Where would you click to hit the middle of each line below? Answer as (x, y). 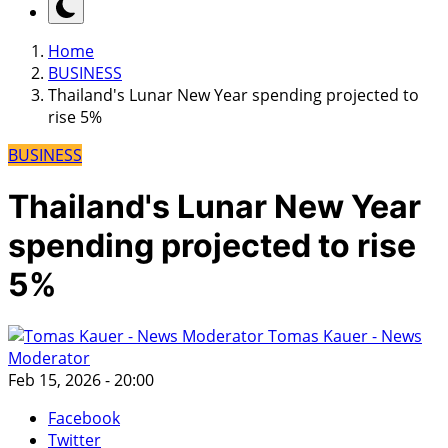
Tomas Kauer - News (343, 336)
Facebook (84, 418)
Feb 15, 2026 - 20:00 (81, 380)
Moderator (49, 358)
